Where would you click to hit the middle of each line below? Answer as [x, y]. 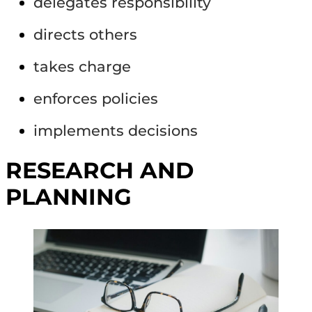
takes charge [82, 67]
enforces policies [96, 99]
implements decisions [116, 131]
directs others [85, 35]
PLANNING [69, 197]
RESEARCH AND [100, 171]
